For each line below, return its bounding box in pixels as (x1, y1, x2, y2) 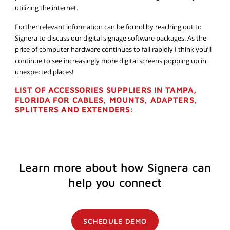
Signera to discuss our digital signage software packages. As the (15, 33, 207, 43)
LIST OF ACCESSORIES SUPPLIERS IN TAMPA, (15, 86, 197, 94)
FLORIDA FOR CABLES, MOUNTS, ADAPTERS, (15, 95, 197, 104)
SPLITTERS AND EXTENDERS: (15, 105, 134, 114)
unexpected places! (15, 67, 74, 76)
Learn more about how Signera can (19, 161, 211, 175)
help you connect (68, 176, 162, 189)
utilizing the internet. (15, 3, 79, 12)
